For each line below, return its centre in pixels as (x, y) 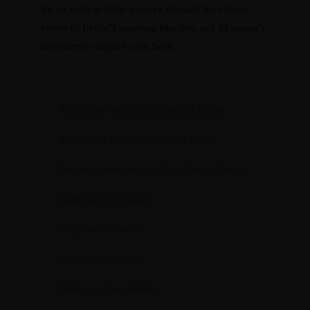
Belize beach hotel (99, 229)
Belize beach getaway (106, 199)
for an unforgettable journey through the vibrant (145, 9)
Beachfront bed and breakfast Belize (137, 140)
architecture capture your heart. (109, 46)
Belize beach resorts (102, 259)
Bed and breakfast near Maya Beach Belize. (153, 170)
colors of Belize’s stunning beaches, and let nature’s (153, 28)
